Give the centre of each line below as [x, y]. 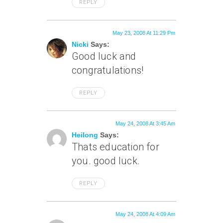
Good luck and [104, 56]
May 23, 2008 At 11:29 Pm [144, 33]
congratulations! [108, 70]
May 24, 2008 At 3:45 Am [145, 123]
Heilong [85, 135]
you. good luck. [106, 161]
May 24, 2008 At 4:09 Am [145, 214]
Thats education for [115, 147]
